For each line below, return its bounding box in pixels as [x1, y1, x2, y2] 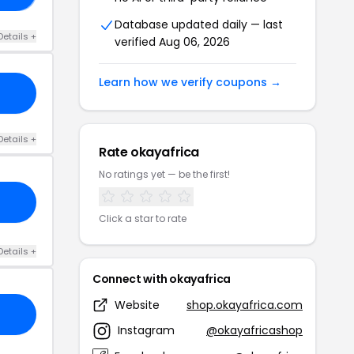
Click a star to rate [99, 211, 186, 225]
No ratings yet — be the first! [99, 167, 230, 181]
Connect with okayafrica [92, 270, 231, 287]
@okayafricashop [206, 322, 303, 338]
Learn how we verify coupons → [99, 73, 281, 90]
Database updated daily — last [115, 16, 283, 32]
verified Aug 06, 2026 [115, 33, 230, 50]
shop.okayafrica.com [186, 296, 303, 313]
